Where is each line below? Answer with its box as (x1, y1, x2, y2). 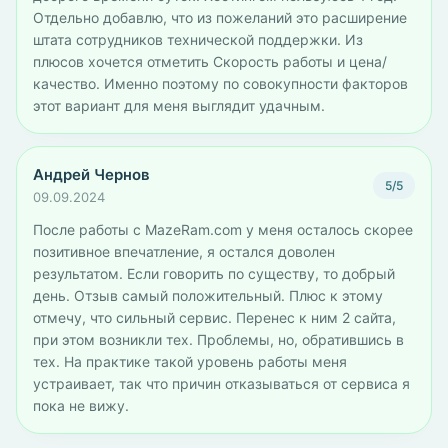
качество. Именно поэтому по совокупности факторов (33, 75, 408, 92)
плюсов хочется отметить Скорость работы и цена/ (33, 53, 387, 70)
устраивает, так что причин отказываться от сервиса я (33, 375, 410, 392)
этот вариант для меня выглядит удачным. (33, 97, 325, 114)
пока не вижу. (33, 397, 129, 414)
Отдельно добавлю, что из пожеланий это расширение (33, 9, 407, 26)
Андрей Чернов (33, 165, 150, 184)
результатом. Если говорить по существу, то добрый (33, 265, 395, 282)
